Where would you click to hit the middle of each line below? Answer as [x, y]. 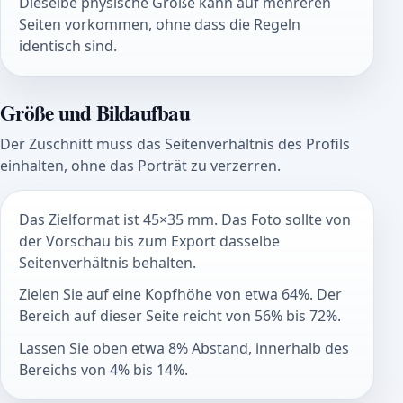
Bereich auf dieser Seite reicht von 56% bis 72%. [180, 316]
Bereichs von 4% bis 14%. [103, 369]
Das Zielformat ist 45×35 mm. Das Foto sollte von [185, 219]
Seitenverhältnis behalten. [107, 262]
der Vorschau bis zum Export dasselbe [149, 241]
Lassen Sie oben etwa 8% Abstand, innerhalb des [184, 348]
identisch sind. [68, 46]
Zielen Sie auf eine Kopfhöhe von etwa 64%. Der [180, 295]
